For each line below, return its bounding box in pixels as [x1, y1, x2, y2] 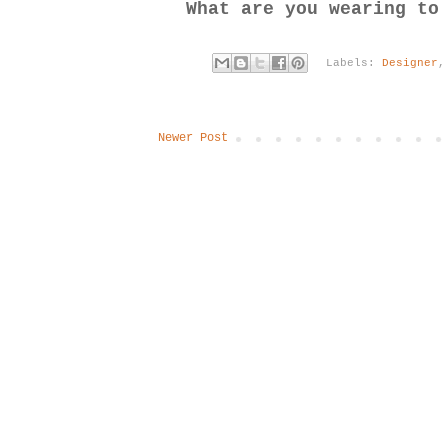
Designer [381, 56, 438, 69]
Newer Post [158, 130, 228, 145]
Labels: [325, 56, 382, 69]
